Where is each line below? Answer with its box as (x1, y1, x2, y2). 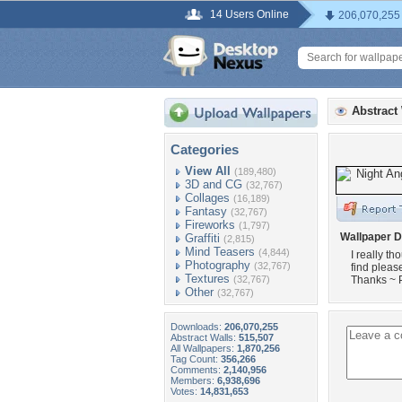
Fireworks (185, 218, 235, 232)
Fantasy (185, 205, 227, 218)
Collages (185, 191, 230, 205)
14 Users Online (210, 8, 289, 21)
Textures (185, 272, 230, 285)
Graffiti (185, 232, 220, 245)
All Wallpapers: (170, 343, 237, 354)
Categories (170, 142, 239, 157)
